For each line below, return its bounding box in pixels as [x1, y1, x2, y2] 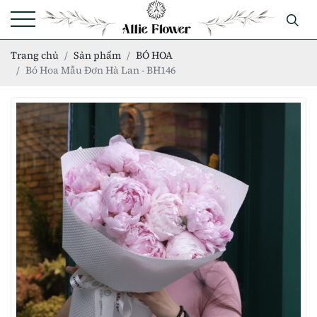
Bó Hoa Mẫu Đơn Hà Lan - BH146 [25, 63, 175, 78]
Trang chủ [11, 48, 59, 63]
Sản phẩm [74, 48, 121, 63]
